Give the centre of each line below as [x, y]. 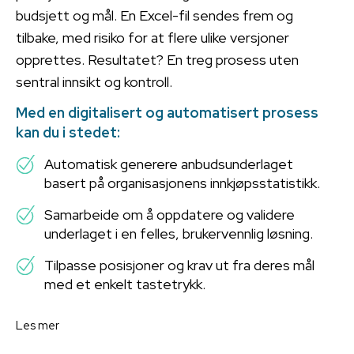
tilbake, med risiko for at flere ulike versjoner [153, 38]
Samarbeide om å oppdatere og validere [169, 215]
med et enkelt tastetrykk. [125, 284]
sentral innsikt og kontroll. [94, 82]
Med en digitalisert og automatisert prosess [167, 113]
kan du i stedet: [68, 133]
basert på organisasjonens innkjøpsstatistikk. [182, 183]
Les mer [38, 326]
